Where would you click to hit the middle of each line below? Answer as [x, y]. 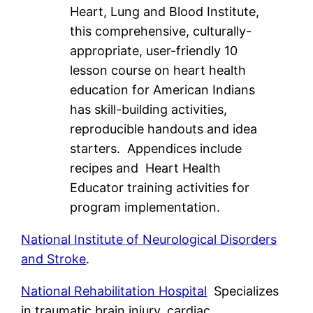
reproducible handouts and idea [164, 129]
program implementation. [145, 207]
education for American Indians [163, 89]
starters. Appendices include [156, 148]
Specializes [243, 291]
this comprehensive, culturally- [161, 31]
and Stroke [54, 259]
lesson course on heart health [158, 70]
